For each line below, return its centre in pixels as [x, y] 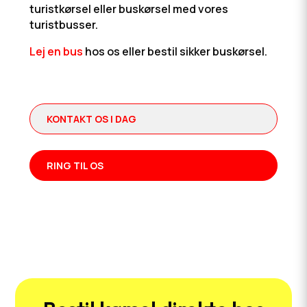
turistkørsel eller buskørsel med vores [128, 9]
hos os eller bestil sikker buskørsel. [175, 51]
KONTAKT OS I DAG [91, 119]
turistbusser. [63, 25]
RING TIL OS [75, 165]
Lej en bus [56, 51]
